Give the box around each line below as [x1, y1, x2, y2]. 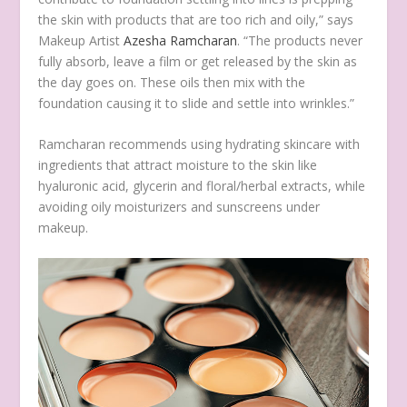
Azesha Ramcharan [124, 31, 238, 49]
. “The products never [237, 31, 363, 49]
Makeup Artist [38, 31, 124, 49]
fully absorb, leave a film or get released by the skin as [38, 52, 358, 70]
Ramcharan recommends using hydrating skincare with [38, 134, 361, 153]
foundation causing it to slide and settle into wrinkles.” [38, 94, 355, 112]
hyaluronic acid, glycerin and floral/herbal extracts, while [38, 176, 366, 194]
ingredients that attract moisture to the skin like [38, 155, 318, 174]
